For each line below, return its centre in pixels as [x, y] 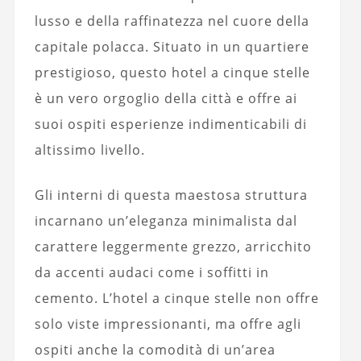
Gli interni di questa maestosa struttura [171, 195]
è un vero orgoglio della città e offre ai [166, 98]
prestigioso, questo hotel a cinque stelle [172, 72]
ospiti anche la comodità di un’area [155, 349]
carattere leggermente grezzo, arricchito [173, 246]
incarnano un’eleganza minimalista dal [166, 220]
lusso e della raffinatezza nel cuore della [172, 21]
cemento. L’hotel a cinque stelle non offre [176, 298]
